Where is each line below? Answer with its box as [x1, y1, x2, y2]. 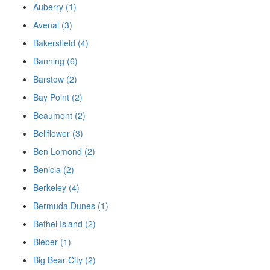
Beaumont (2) [33, 109, 86, 121]
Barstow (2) [33, 73, 77, 85]
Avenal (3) [33, 19, 72, 31]
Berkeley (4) [33, 181, 80, 193]
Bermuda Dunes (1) [33, 199, 108, 212]
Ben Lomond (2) [33, 145, 95, 157]
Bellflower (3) [33, 127, 83, 139]
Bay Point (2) [33, 91, 83, 103]
